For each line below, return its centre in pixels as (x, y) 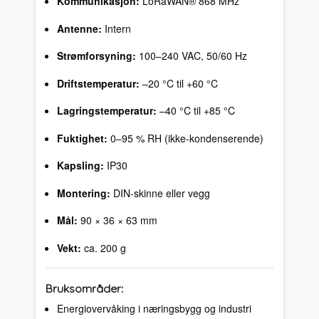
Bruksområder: (85, 288)
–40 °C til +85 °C (195, 111)
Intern (116, 28)
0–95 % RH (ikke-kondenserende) (185, 138)
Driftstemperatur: (98, 83)
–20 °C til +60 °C (178, 83)
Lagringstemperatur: (106, 111)
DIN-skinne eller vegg (160, 193)
